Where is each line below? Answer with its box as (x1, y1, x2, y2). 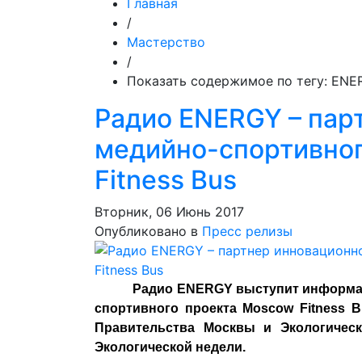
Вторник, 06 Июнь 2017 (95, 204, 244, 220)
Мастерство (127, 34, 205, 50)
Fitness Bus (95, 164, 237, 196)
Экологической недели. (95, 340, 246, 354)
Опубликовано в (95, 223, 198, 239)
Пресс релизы (202, 223, 293, 239)
